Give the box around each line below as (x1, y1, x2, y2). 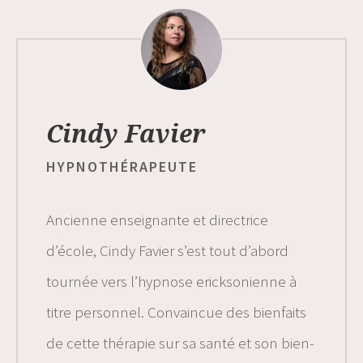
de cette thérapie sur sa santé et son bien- (46, 333, 314, 353)
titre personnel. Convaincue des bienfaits (46, 302, 306, 322)
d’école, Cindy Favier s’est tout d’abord (46, 241, 288, 261)
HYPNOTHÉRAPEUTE (46, 157, 198, 177)
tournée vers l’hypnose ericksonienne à (46, 271, 297, 292)
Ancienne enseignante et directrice (46, 210, 268, 230)
